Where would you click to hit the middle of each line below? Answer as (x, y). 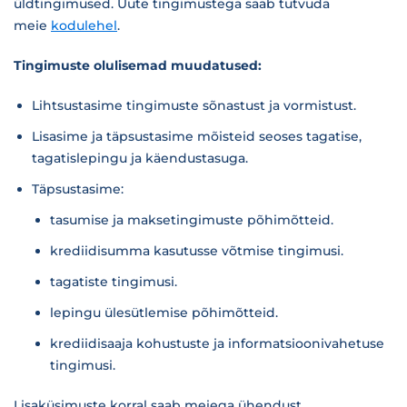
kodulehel (84, 25)
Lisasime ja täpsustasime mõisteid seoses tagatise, (197, 136)
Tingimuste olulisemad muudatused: (138, 65)
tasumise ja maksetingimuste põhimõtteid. (192, 220)
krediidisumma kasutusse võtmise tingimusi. (197, 251)
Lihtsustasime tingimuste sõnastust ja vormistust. (194, 105)
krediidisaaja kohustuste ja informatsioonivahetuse (217, 343)
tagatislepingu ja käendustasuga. (140, 158)
